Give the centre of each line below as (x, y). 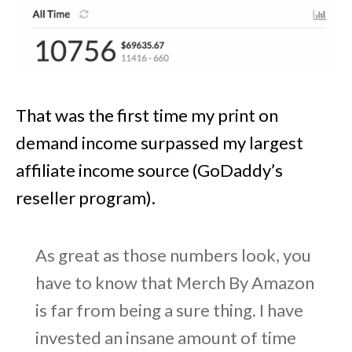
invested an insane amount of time (166, 337)
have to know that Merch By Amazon (175, 282)
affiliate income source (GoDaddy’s (149, 170)
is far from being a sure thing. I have (169, 310)
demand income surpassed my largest (159, 142)
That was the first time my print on (147, 115)
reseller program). (86, 197)
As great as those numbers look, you (173, 255)
